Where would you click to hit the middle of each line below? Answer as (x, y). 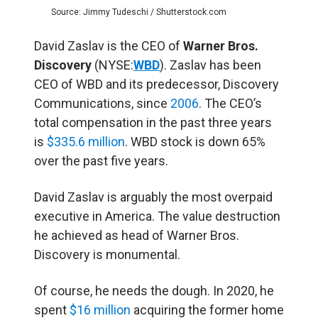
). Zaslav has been (210, 65)
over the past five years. (104, 161)
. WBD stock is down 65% (195, 142)
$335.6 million (86, 142)
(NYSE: (113, 65)
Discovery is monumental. (109, 255)
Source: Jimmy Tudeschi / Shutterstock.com (139, 12)
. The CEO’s (230, 104)
